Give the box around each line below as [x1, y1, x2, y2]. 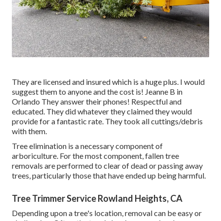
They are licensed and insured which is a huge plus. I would [12, 77, 205, 87]
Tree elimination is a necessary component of [12, 141, 163, 151]
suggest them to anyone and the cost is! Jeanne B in [12, 87, 183, 97]
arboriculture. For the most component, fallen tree [12, 151, 179, 161]
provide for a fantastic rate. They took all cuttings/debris [12, 116, 203, 126]
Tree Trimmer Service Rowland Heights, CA [12, 193, 183, 204]
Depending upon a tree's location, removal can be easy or [12, 208, 202, 218]
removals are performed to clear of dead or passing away [12, 161, 203, 171]
